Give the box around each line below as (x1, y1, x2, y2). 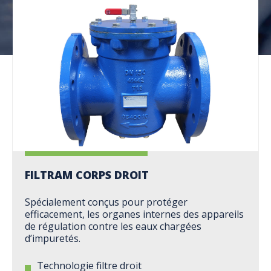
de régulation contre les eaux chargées (25, 220, 201, 233)
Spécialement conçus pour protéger (25, 195, 188, 209)
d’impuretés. (25, 232, 80, 246)
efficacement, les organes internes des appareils (25, 207, 244, 221)
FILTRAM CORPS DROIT (25, 168, 149, 183)
